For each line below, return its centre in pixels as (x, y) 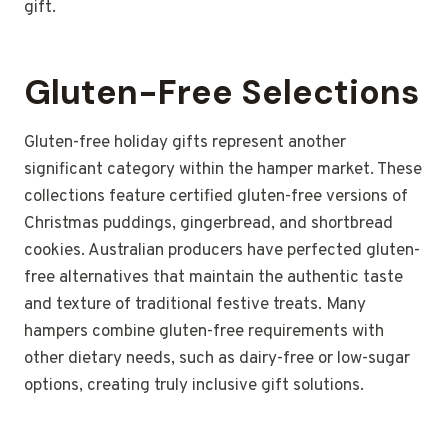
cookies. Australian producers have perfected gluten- (222, 251)
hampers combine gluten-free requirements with (204, 332)
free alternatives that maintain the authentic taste (213, 278)
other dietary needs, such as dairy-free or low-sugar (217, 359)
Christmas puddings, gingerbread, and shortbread (208, 224)
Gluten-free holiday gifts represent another (185, 143)
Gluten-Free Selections (221, 93)
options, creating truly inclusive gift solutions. (194, 386)
